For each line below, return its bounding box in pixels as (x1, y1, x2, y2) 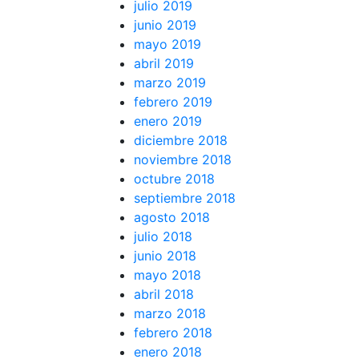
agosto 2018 (134, 208, 210, 225)
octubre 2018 (134, 170, 215, 187)
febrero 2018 (134, 324, 212, 341)
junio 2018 (134, 247, 196, 264)
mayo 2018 (134, 266, 201, 283)
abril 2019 (134, 54, 194, 71)
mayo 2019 (134, 35, 201, 52)
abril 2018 (134, 285, 194, 302)
